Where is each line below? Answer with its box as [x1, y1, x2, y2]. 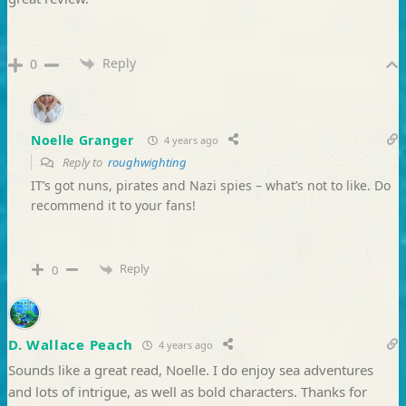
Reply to [59, 154, 108, 171]
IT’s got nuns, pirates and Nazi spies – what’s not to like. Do [30, 177, 391, 195]
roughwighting [107, 154, 187, 171]
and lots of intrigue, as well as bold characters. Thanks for [7, 382, 367, 401]
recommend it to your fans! [30, 197, 196, 215]
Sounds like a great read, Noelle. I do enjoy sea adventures [7, 361, 373, 379]
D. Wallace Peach [7, 335, 134, 353]
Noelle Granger [30, 130, 134, 149]
